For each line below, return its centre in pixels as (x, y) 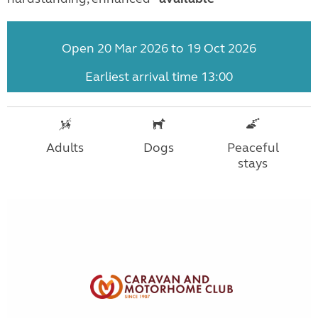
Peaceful (253, 147)
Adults (65, 147)
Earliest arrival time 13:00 (159, 76)
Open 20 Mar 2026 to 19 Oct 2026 (159, 48)
